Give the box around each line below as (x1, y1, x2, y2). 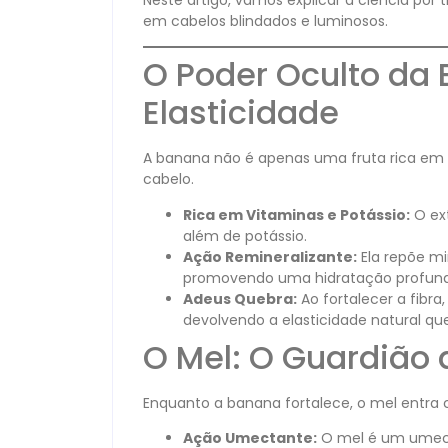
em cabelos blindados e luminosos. (143, 10, 388, 31)
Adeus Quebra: (183, 288, 297, 309)
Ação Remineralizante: (183, 246, 357, 267)
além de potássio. (183, 225, 307, 246)
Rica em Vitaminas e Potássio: (183, 204, 410, 225)
